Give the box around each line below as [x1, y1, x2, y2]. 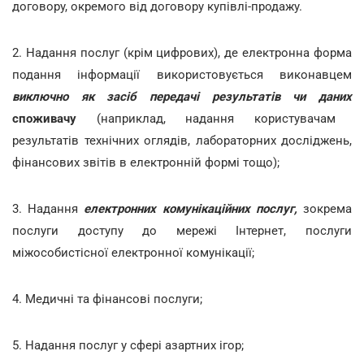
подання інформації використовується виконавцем [12, 67, 352, 82]
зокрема [297, 201, 353, 216]
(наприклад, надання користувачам [76, 111, 336, 126]
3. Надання [12, 201, 84, 216]
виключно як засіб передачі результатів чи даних [12, 89, 352, 104]
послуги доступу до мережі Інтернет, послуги [12, 223, 352, 238]
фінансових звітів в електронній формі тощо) [12, 155, 277, 170]
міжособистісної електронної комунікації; [12, 245, 258, 260]
